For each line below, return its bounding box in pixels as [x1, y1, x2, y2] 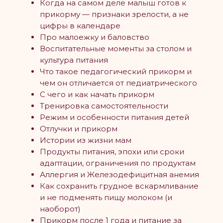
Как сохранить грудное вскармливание [40, 181, 199, 191]
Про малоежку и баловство [40, 32, 149, 42]
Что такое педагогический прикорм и [40, 67, 192, 77]
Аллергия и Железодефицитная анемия [40, 170, 199, 180]
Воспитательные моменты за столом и [40, 44, 192, 54]
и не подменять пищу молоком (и [40, 193, 172, 203]
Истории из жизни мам [40, 135, 131, 145]
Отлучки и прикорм [40, 124, 117, 134]
